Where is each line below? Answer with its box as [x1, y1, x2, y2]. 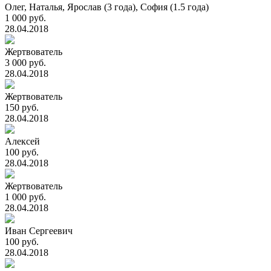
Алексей [5, 136, 40, 146]
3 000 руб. [5, 57, 46, 68]
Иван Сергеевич [5, 226, 73, 236]
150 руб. [5, 102, 39, 113]
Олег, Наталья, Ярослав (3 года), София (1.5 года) [5, 2, 209, 12]
